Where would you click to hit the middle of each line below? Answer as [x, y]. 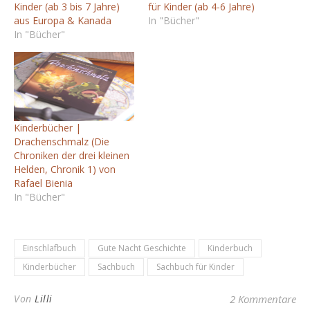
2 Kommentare [263, 299]
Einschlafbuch [49, 248]
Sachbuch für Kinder [195, 266]
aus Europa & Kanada [63, 21]
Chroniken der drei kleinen [72, 155]
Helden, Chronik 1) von [65, 169]
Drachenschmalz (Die [62, 141]
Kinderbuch [230, 248]
